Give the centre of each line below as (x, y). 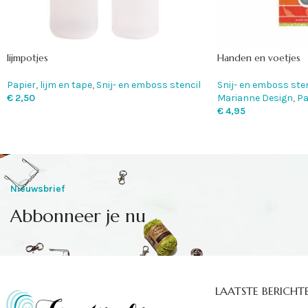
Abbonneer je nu (78, 216)
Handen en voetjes (258, 58)
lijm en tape (66, 85)
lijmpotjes (27, 58)
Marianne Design (255, 98)
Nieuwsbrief (37, 189)
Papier (21, 85)
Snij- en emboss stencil (148, 85)
